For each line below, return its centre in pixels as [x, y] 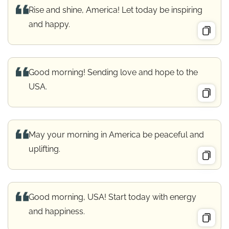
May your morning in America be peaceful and [116, 134]
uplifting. [44, 149]
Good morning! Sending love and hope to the [113, 72]
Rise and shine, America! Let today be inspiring [116, 10]
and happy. [49, 24]
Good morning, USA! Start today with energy [112, 197]
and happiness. [57, 211]
